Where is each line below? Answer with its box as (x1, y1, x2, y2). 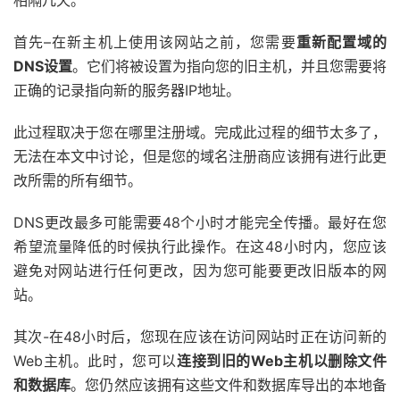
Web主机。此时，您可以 (13, 351, 177, 370)
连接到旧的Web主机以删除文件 (176, 351, 387, 370)
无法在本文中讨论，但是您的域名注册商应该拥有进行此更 (13, 146, 387, 165)
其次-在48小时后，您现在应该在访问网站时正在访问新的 (13, 327, 387, 346)
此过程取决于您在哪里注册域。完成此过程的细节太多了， (13, 122, 387, 141)
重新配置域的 (296, 32, 387, 51)
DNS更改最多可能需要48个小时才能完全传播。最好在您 (13, 212, 387, 231)
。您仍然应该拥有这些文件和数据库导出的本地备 (71, 375, 387, 394)
